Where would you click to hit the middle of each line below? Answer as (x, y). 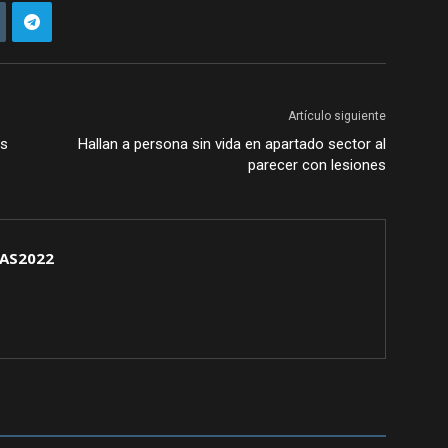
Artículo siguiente (337, 116)
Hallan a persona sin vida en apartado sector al (232, 144)
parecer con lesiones (317, 165)
